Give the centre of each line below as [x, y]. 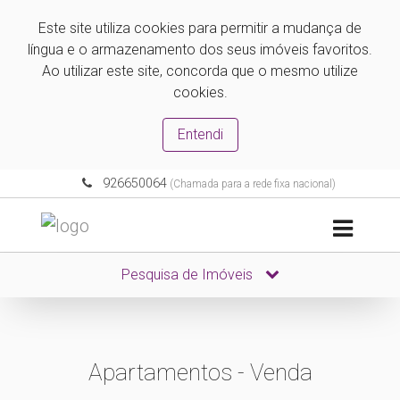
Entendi [200, 134]
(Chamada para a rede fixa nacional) [251, 184]
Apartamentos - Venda [200, 372]
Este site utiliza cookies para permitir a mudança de [200, 28]
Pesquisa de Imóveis [188, 274]
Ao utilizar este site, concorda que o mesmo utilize [200, 71]
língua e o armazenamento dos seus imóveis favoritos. [200, 50]
